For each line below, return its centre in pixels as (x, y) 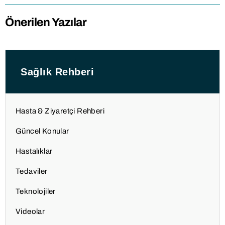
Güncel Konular (42, 131)
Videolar (30, 211)
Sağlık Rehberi (57, 72)
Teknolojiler (36, 191)
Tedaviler (32, 171)
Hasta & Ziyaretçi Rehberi (60, 111)
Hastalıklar (34, 151)
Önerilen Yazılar (46, 22)
